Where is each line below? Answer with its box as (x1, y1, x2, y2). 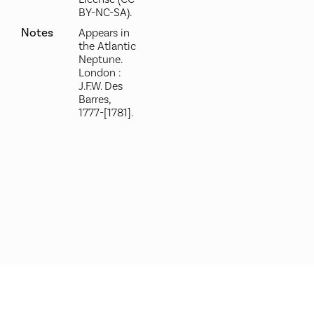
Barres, (78, 93, 111, 107)
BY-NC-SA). (78, 6, 132, 20)
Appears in (78, 26, 130, 40)
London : (78, 66, 121, 80)
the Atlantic (78, 39, 136, 53)
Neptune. (78, 53, 122, 67)
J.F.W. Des (78, 79, 123, 93)
